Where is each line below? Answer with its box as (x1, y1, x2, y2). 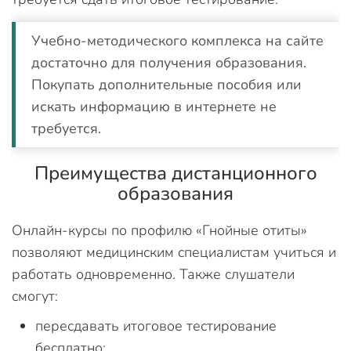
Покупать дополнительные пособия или (31, 75, 302, 94)
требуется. (31, 119, 101, 138)
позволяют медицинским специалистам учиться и (12, 243, 336, 262)
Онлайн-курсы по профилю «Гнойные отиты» (12, 221, 307, 240)
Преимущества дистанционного (34, 161, 317, 186)
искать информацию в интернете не (31, 97, 277, 116)
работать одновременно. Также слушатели (12, 265, 295, 284)
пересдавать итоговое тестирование (35, 317, 277, 335)
